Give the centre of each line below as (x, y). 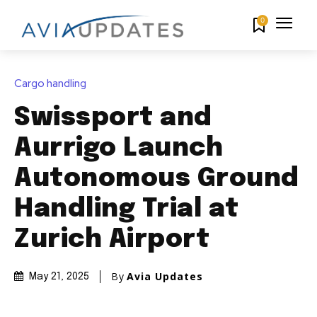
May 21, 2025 (59, 277)
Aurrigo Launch (119, 149)
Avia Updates (165, 277)
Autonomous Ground (157, 179)
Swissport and (113, 119)
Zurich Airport (112, 240)
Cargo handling (50, 84)
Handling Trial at (127, 210)
